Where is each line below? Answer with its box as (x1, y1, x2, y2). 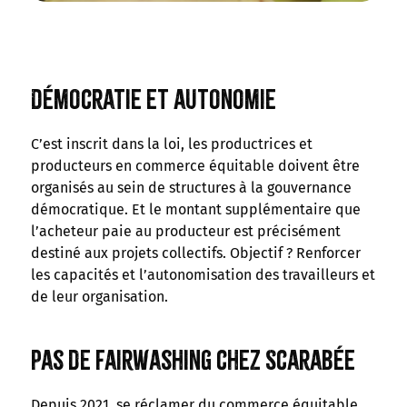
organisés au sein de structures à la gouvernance (30, 179, 352, 197)
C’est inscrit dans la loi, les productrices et (30, 135, 313, 154)
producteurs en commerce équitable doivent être (30, 157, 360, 175)
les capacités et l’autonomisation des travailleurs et (30, 266, 375, 284)
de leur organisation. (30, 288, 168, 306)
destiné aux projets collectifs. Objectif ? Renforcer (30, 244, 361, 263)
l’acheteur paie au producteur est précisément (30, 223, 341, 241)
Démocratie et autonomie (30, 84, 276, 116)
